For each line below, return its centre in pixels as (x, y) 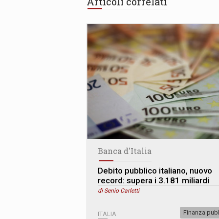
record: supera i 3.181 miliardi (153, 180)
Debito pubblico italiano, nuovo (155, 170)
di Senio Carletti (119, 190)
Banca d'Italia (125, 151)
